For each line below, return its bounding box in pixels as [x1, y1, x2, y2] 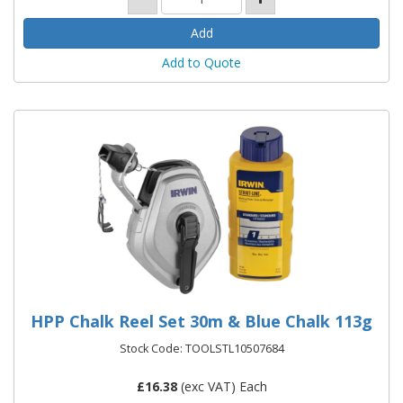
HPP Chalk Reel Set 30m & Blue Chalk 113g [31, 310, 372, 333]
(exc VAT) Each [176, 378, 267, 396]
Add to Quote [162, 54, 241, 72]
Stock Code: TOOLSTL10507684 [119, 341, 284, 357]
